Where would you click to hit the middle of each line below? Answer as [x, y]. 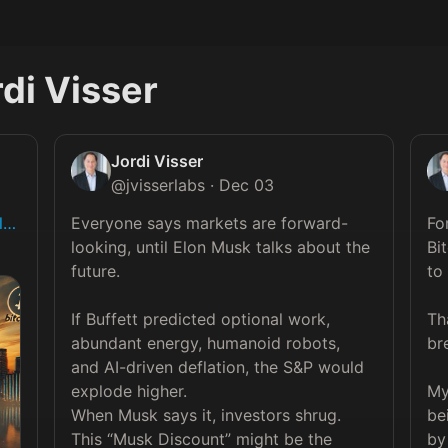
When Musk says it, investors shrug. [205, 415]
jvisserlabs [165, 185]
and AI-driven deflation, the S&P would [217, 367]
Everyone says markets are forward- [209, 223]
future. [95, 271]
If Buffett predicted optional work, [200, 319]
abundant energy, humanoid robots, [205, 343]
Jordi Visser [156, 161]
